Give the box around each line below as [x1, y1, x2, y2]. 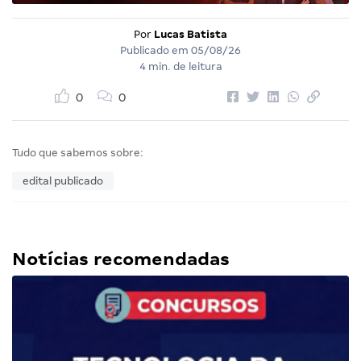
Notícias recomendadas [12, 249, 230, 270]
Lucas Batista [154, 28, 227, 41]
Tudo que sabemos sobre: [12, 147, 143, 160]
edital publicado [23, 175, 103, 188]
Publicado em [120, 44, 191, 57]
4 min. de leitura [139, 60, 222, 73]
